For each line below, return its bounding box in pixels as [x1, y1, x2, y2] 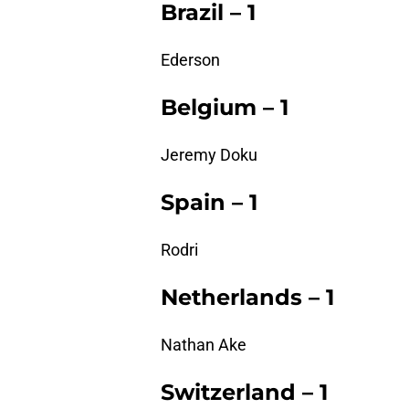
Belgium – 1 [161, 94, 288, 121]
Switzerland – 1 [161, 379, 328, 406]
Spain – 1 [161, 189, 257, 216]
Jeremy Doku [161, 145, 257, 165]
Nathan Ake [161, 335, 246, 355]
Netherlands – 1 [161, 284, 334, 311]
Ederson [161, 50, 220, 70]
